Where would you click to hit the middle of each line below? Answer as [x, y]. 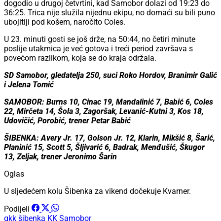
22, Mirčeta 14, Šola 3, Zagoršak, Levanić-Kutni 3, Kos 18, [104, 111]
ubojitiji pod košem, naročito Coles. [65, 22]
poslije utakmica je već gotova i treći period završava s [98, 49]
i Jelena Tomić [29, 85]
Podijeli [17, 209]
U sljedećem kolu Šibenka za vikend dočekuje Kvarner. [97, 191]
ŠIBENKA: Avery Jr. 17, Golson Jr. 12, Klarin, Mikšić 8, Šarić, [110, 138]
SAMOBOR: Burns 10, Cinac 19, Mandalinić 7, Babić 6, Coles [109, 102]
